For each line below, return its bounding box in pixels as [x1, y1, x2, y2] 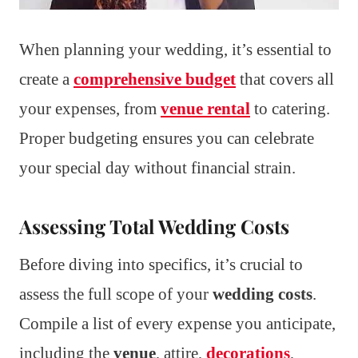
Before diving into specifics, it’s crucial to [19, 255, 303, 275]
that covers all [236, 70, 334, 89]
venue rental [161, 99, 250, 119]
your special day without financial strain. [19, 158, 296, 178]
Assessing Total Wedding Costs [19, 213, 289, 240]
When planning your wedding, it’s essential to [19, 40, 332, 60]
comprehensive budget [74, 70, 236, 89]
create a [19, 70, 74, 89]
